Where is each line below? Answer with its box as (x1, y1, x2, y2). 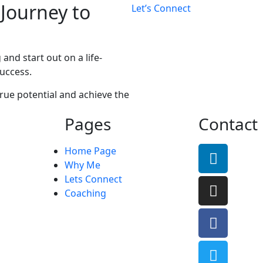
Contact (198, 113, 258, 136)
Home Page (65, 144, 116, 158)
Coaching (65, 187, 106, 200)
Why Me (65, 159, 100, 172)
